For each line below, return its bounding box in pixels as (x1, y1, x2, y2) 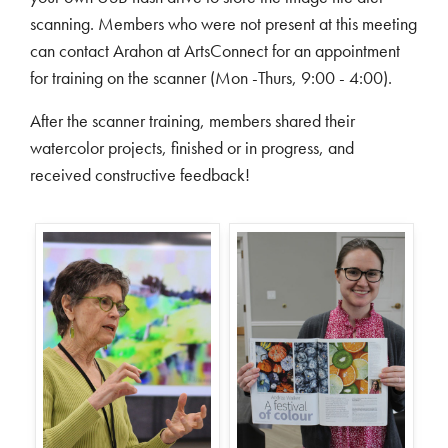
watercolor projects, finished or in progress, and (30, 135, 354, 159)
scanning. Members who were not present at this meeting (30, 11, 417, 35)
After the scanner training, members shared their (30, 108, 355, 132)
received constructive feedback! (30, 162, 250, 186)
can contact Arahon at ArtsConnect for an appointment (30, 38, 400, 62)
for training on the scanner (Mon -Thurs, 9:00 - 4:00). (30, 65, 392, 89)
